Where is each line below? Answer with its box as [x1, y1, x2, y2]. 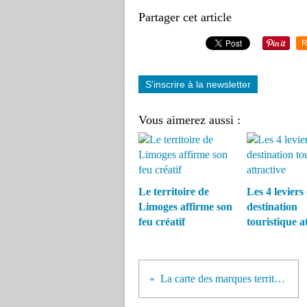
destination [246, 201, 297, 212]
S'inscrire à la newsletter [145, 79, 251, 90]
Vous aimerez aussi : [138, 113, 241, 127]
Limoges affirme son [138, 201, 232, 212]
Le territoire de [138, 186, 209, 197]
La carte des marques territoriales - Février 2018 [274, 273, 285, 284]
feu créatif [138, 216, 185, 228]
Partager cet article [138, 10, 232, 24]
